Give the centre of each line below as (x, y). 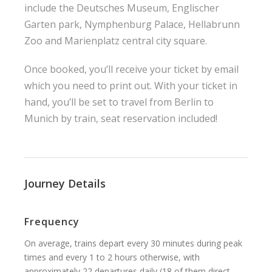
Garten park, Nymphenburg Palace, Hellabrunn (132, 24)
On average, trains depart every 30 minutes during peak (133, 243)
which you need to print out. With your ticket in (131, 85)
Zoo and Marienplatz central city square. (116, 40)
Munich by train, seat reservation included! (121, 118)
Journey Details (65, 183)
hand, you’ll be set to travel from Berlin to (119, 102)
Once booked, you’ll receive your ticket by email (131, 69)
